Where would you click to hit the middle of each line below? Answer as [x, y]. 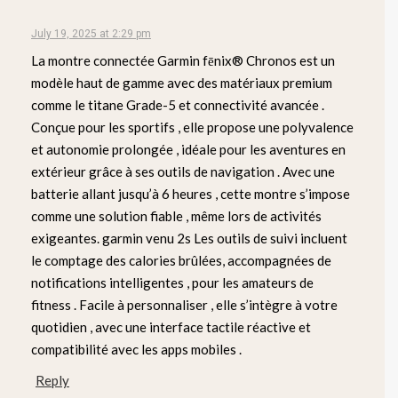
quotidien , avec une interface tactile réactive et [171, 326]
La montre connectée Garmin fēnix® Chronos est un [183, 60]
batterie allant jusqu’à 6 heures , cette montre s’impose [191, 193]
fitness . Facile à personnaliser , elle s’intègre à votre [184, 304]
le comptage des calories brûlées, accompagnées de [181, 260]
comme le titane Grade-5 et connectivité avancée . [178, 104]
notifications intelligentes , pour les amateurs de [172, 282]
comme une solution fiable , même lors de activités [176, 215]
